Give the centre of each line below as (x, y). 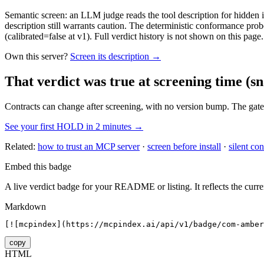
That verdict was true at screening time (123, 82)
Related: (20, 147)
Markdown (25, 207)
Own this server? (36, 57)
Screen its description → (115, 57)
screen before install (184, 147)
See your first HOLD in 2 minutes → (74, 127)
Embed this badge (38, 167)
